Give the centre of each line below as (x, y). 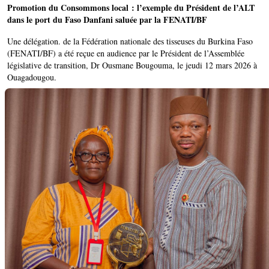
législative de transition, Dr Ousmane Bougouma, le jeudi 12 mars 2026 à (132, 65)
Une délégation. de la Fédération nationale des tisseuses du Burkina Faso (130, 41)
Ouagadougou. (32, 77)
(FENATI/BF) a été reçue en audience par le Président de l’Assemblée (126, 53)
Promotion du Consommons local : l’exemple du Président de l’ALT (131, 8)
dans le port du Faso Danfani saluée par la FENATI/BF (107, 20)
